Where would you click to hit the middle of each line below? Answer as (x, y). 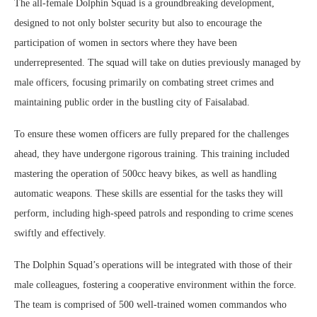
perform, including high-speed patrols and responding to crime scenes (154, 214)
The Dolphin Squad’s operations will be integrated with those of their (153, 265)
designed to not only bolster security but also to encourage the (138, 23)
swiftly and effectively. (60, 234)
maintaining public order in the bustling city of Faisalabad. (132, 103)
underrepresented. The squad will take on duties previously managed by (157, 63)
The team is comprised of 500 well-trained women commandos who (150, 305)
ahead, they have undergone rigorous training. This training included (152, 154)
